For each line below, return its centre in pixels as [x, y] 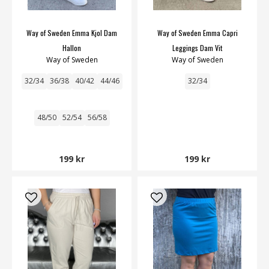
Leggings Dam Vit [197, 47]
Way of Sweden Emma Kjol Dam [72, 32]
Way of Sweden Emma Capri [197, 32]
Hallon [72, 47]
